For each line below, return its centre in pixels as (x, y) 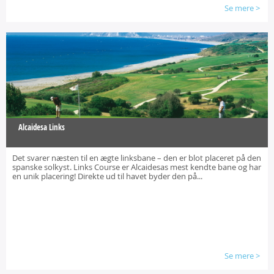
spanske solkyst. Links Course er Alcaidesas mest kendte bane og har (137, 167)
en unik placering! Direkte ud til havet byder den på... (107, 176)
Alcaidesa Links (42, 127)
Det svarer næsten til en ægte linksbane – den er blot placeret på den (137, 158)
